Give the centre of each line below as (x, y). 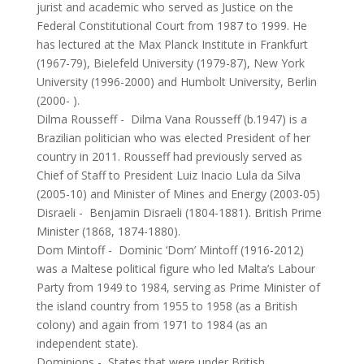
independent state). (87, 343)
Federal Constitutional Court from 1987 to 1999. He (171, 26)
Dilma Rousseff (76, 119)
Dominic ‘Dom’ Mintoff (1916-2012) (211, 250)
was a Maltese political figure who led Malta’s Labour (175, 269)
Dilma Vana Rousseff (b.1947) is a (219, 119)
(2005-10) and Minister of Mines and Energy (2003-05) (178, 194)
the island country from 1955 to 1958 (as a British (167, 306)
